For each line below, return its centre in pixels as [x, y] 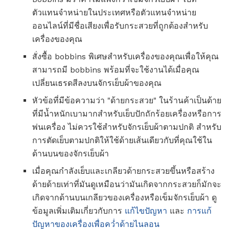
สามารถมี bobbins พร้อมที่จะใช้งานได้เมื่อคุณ [116, 70]
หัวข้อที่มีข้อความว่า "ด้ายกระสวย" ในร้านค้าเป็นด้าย [127, 100]
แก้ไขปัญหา [146, 211]
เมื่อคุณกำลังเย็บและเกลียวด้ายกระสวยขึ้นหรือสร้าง [123, 171]
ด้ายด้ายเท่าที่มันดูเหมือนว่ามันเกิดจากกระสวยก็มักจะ [127, 184]
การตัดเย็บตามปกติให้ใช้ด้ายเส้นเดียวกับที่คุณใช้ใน [122, 140]
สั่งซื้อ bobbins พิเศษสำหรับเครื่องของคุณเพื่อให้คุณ [125, 56]
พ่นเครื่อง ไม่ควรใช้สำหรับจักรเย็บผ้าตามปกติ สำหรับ [127, 127]
